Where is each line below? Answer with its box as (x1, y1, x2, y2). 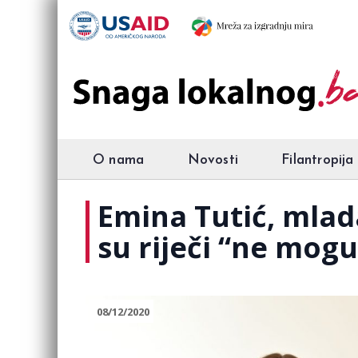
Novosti (187, 153, 238, 167)
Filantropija (281, 153, 354, 167)
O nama (93, 153, 145, 167)
